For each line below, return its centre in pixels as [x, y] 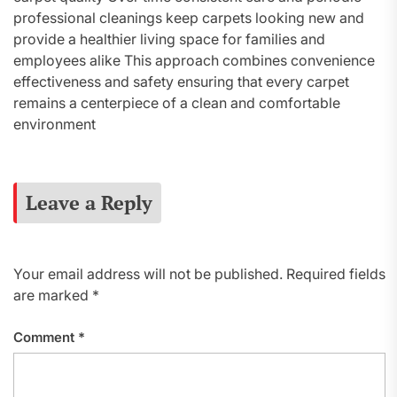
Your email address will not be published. [148, 274]
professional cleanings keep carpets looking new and [189, 18]
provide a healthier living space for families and [169, 39]
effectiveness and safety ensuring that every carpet [181, 82]
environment [54, 124]
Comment [46, 337]
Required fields [336, 274]
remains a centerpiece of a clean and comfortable [177, 103]
